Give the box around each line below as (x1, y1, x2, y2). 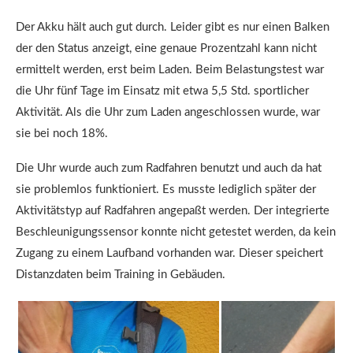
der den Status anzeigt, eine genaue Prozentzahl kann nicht (16, 43, 317, 55)
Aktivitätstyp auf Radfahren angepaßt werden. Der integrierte (16, 205, 329, 217)
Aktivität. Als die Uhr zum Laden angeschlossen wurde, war (16, 106, 320, 119)
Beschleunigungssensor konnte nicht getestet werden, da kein (16, 226, 336, 239)
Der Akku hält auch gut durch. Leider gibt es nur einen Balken (16, 21, 329, 34)
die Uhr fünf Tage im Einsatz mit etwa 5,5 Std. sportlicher (16, 85, 309, 98)
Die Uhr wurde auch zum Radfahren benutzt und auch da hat (16, 162, 321, 175)
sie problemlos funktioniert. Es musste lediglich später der (16, 184, 316, 196)
